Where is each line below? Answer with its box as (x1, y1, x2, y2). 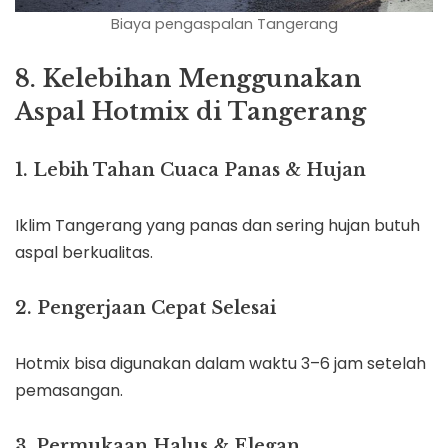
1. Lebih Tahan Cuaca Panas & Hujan (15, 159, 366, 182)
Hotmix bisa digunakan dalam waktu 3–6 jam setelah (15, 352, 426, 376)
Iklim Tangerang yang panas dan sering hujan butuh (15, 214, 420, 238)
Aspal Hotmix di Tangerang (15, 97, 366, 127)
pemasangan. (15, 379, 123, 403)
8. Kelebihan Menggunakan (15, 64, 361, 94)
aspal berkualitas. (15, 241, 153, 265)
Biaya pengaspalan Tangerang (110, 14, 338, 35)
